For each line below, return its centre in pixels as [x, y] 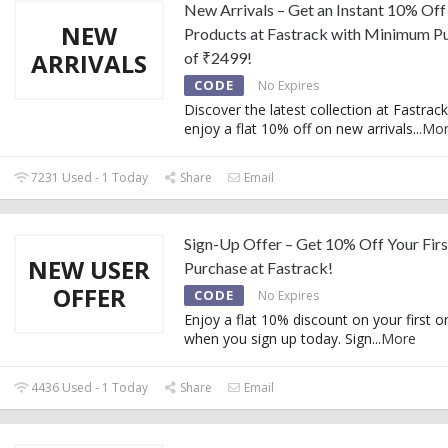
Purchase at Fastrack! [258, 267]
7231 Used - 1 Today [88, 177]
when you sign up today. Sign [278, 338]
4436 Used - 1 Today [88, 387]
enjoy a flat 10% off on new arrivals [298, 128]
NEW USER [89, 269]
